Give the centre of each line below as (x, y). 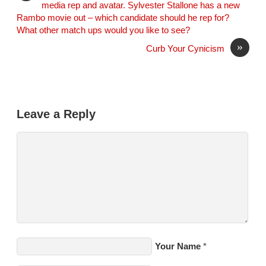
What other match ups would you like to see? (104, 31)
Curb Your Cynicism (185, 49)
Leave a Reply (56, 114)
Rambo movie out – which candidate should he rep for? (123, 18)
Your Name (178, 246)
